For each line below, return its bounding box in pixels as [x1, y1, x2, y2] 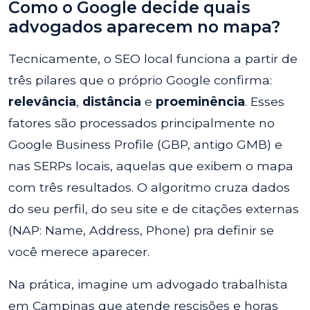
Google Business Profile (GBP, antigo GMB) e [8, 137, 282, 152]
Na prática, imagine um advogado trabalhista [8, 277, 288, 291]
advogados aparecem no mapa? [8, 17, 280, 37]
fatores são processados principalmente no [8, 116, 275, 130]
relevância [8, 94, 76, 109]
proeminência [156, 94, 245, 109]
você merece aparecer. [8, 244, 149, 259]
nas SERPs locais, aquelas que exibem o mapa [8, 158, 293, 173]
